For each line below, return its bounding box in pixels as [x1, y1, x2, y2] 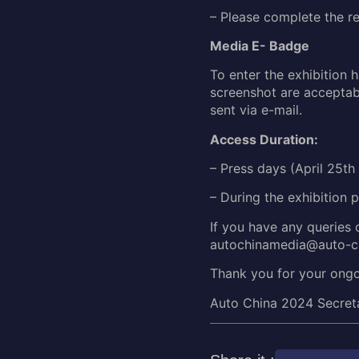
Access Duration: [210, 131, 318, 147]
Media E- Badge [210, 37, 309, 54]
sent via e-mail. [210, 102, 302, 119]
